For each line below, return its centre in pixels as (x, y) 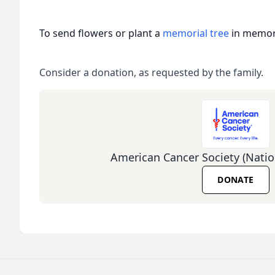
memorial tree (196, 33)
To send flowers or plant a (101, 33)
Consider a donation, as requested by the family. (151, 72)
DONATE (236, 180)
